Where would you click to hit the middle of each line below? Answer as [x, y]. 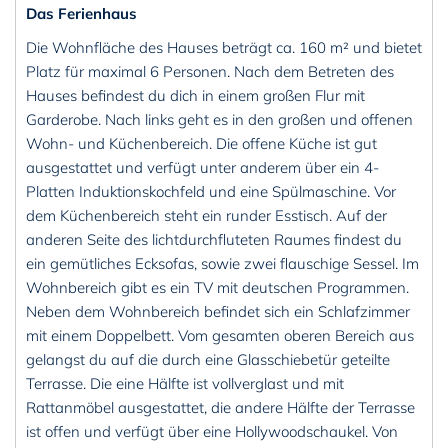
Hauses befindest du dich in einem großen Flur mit [195, 96]
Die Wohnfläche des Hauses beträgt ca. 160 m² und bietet [224, 48]
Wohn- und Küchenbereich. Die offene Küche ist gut [201, 144]
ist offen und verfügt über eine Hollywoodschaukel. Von [212, 432]
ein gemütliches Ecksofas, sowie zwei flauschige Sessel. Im [222, 264]
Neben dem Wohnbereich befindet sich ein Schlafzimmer [218, 312]
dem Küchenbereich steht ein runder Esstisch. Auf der [206, 216]
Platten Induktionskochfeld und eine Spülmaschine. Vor [211, 192]
